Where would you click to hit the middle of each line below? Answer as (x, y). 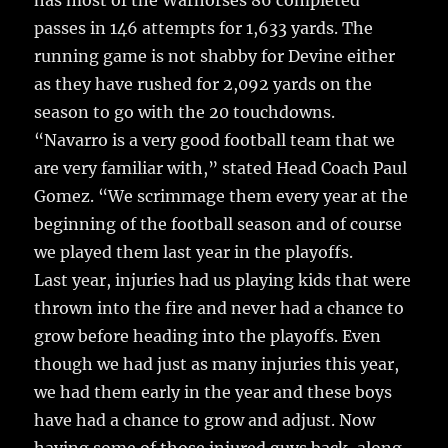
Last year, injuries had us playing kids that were (223, 280)
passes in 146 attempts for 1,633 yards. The (204, 28)
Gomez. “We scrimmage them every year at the (221, 196)
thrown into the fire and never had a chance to (219, 308)
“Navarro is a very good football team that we (215, 140)
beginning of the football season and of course (218, 224)
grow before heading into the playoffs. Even (208, 336)
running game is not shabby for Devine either (215, 56)
